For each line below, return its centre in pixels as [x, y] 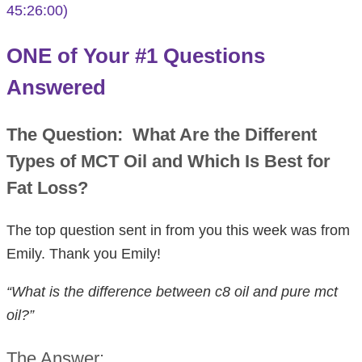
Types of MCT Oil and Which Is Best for [168, 161]
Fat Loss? [47, 187]
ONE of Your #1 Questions [136, 55]
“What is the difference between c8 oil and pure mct [172, 291]
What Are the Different [225, 134]
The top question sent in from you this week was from [178, 230]
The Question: [67, 134]
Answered [56, 87]
